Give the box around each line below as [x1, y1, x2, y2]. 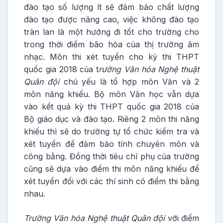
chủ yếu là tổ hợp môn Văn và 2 [59, 77, 200, 87]
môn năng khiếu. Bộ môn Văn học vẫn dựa [24, 89, 199, 99]
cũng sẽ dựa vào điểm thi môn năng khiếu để [24, 164, 199, 174]
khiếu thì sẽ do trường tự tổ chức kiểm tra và [24, 126, 199, 136]
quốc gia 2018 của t [24, 64, 99, 74]
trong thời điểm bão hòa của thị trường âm [24, 39, 199, 49]
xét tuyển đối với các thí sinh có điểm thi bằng [24, 176, 199, 186]
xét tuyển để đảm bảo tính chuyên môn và [24, 139, 199, 149]
